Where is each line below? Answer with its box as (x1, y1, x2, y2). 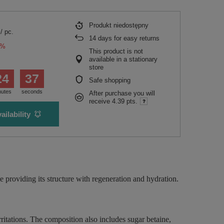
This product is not (89, 47, 143, 55)
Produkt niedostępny (89, 21, 148, 29)
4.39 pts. (112, 97, 137, 105)
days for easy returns (96, 34, 159, 42)
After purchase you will (89, 89, 155, 97)
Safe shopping (89, 76, 130, 84)
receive (89, 97, 112, 105)
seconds (21, 88, 42, 94)
